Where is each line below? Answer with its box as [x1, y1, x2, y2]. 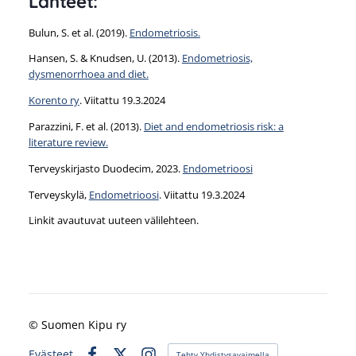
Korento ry [28, 93, 79, 108]
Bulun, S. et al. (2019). [28, 25, 130, 40]
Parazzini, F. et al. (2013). [28, 119, 144, 133]
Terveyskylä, [28, 187, 89, 202]
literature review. [28, 135, 108, 149]
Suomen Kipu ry [41, 316, 126, 332]
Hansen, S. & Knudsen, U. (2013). [28, 51, 182, 66]
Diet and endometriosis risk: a [143, 119, 284, 133]
